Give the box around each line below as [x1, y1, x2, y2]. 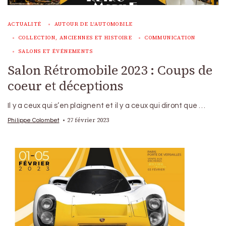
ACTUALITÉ [8, 20, 42, 27]
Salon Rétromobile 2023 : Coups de [8, 61, 212, 79]
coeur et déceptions [8, 77, 124, 94]
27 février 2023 [67, 116, 109, 124]
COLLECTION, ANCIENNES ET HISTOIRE [19, 34, 133, 41]
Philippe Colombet [8, 117, 60, 123]
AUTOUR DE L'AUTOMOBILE [54, 20, 133, 27]
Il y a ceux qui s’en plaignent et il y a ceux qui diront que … [8, 101, 206, 109]
